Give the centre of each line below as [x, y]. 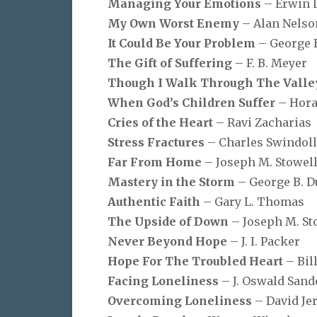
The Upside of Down [169, 221]
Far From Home [156, 162]
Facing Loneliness [165, 281]
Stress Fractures [157, 142]
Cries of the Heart [162, 122]
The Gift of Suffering [171, 63]
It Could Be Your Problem [183, 43]
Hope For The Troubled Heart [197, 261]
